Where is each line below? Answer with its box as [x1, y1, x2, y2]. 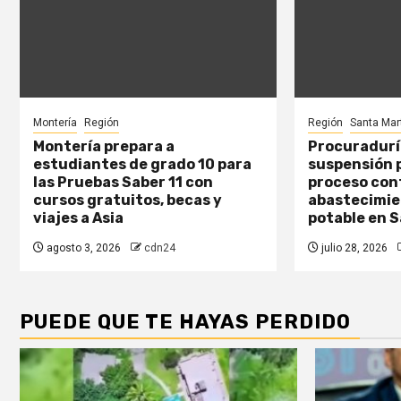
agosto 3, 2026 [44, 241, 121, 254]
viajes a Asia [33, 209, 124, 226]
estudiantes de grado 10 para [33, 155, 252, 173]
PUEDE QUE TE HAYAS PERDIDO [20, 309, 351, 334]
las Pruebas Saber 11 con [33, 173, 213, 191]
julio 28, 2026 [318, 241, 388, 254]
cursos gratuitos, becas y [33, 191, 222, 209]
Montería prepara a [33, 137, 175, 155]
